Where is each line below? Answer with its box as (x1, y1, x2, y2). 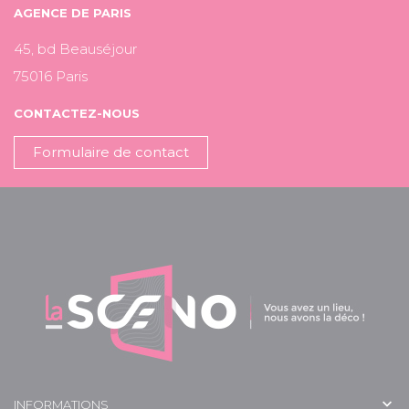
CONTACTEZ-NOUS (14, 106, 140, 121)
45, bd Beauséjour (14, 40, 137, 58)
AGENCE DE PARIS (14, 5, 131, 21)
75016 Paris (14, 68, 88, 86)
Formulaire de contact (33, 143, 189, 162)
